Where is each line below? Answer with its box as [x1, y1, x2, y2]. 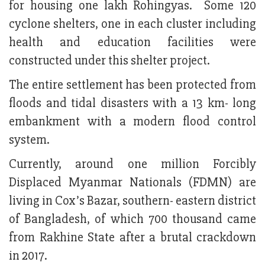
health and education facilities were [9, 34, 256, 51]
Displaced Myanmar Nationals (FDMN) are [9, 174, 256, 191]
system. [9, 132, 50, 148]
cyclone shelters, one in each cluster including [9, 16, 256, 33]
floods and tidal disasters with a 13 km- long [9, 95, 256, 112]
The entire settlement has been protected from [9, 77, 256, 93]
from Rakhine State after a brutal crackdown [9, 230, 256, 246]
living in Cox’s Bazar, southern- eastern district [9, 193, 256, 209]
